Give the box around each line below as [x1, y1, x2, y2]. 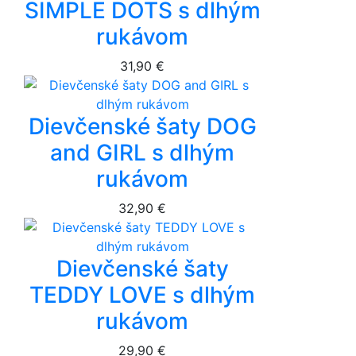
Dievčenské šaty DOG [28, 112, 257, 140]
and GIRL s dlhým [50, 138, 235, 166]
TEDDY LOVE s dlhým [29, 281, 256, 308]
